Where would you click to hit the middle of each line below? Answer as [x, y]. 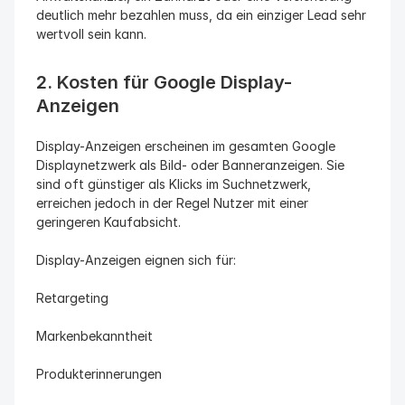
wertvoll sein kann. [91, 34]
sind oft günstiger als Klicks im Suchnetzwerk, [174, 184]
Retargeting [72, 298]
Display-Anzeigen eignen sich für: [136, 260]
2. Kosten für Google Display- [164, 82]
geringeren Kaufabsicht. [108, 222]
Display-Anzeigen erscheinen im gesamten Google [186, 146]
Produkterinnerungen [99, 374]
